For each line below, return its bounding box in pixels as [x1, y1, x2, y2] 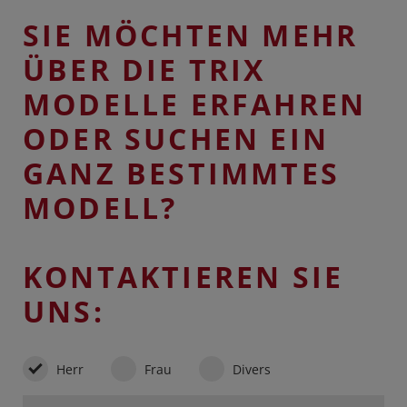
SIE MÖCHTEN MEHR [23, 15, 359, 55]
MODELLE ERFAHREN [23, 84, 367, 124]
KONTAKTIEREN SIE [23, 257, 344, 297]
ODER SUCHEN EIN [23, 119, 330, 159]
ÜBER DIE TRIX [23, 50, 266, 90]
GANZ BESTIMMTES [23, 154, 341, 194]
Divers [233, 361, 271, 379]
